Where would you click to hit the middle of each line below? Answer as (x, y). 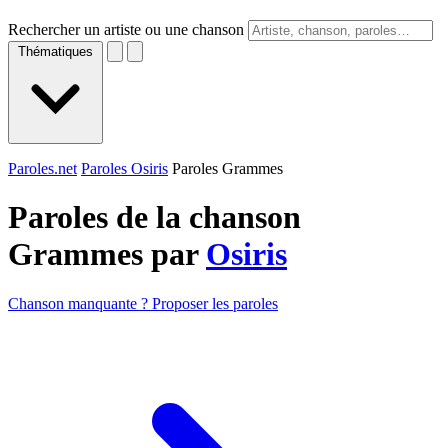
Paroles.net (42, 168)
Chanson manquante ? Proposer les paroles (143, 303)
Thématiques (55, 51)
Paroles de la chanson (154, 217)
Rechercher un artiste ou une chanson (126, 29)
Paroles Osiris (124, 168)
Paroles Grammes (227, 168)
